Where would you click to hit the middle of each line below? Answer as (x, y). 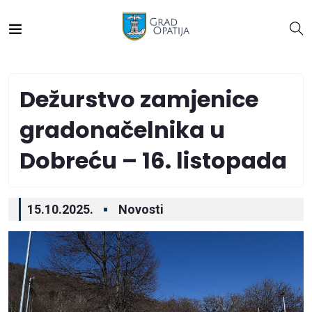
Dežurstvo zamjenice (139, 99)
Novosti (141, 209)
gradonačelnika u (122, 130)
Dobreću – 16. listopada (153, 161)
